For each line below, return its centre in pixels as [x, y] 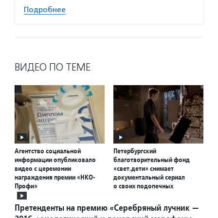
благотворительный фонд [152, 160]
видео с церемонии [43, 169]
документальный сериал [149, 177]
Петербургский [135, 151]
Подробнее [45, 9]
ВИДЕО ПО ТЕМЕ [53, 67]
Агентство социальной [48, 151]
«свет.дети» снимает [144, 169]
